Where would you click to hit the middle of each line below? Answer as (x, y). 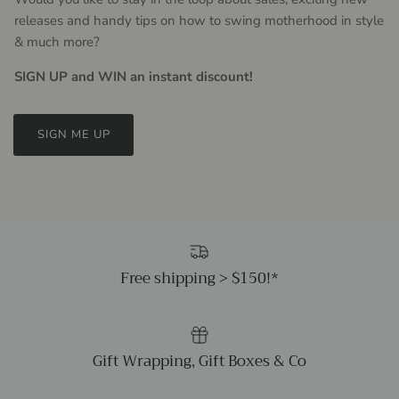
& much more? (57, 41)
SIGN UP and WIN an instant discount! (134, 76)
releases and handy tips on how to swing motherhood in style (199, 20)
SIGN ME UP (73, 134)
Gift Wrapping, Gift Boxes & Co (199, 361)
